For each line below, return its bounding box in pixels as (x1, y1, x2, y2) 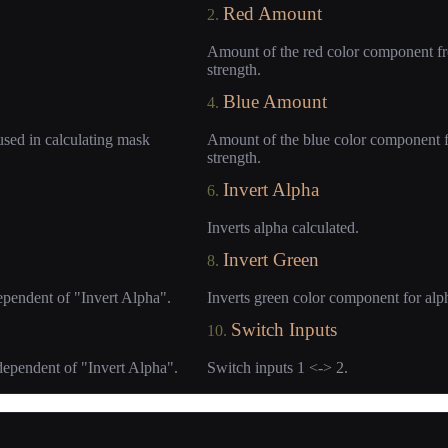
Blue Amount (222, 91, 327, 113)
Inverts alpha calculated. (206, 219, 359, 237)
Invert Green (222, 249, 319, 271)
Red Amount (222, 3, 322, 25)
